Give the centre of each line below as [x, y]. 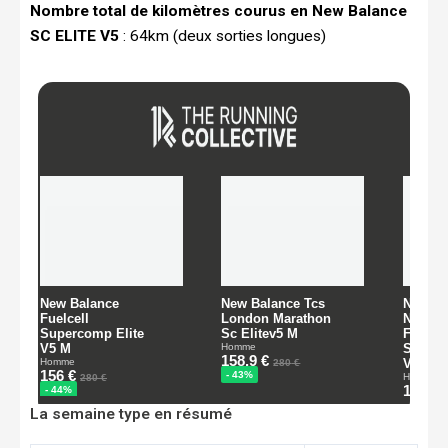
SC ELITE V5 [74, 35]
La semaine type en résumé [131, 413]
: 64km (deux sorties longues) [222, 35]
